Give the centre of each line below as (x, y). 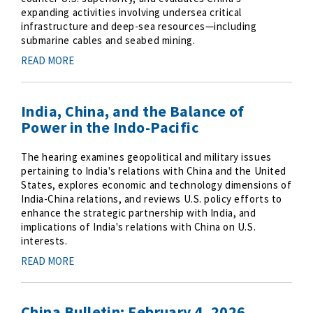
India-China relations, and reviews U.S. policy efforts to (152, 199)
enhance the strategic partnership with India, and (139, 213)
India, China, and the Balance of (133, 111)
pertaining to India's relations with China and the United (154, 171)
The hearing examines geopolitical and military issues (146, 157)
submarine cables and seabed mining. (108, 40)
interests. (44, 241)
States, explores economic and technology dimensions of (156, 185)
